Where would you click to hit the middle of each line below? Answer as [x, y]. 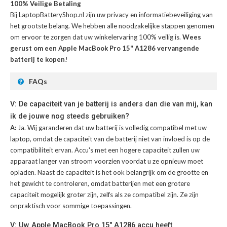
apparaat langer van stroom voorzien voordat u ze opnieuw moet [107, 161]
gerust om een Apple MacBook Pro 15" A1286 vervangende [105, 48]
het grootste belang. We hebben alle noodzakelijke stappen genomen [112, 26]
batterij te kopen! [39, 59]
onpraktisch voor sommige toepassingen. [71, 205]
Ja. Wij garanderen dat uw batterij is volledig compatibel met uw [112, 127]
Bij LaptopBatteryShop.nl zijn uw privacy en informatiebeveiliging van [111, 14]
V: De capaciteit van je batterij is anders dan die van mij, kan [111, 104]
